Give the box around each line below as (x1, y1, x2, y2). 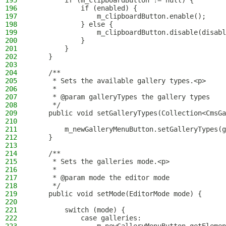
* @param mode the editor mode (32, 174, 169, 182)
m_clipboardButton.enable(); (32, 12, 206, 20)
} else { (32, 20, 113, 28)
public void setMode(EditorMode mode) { (32, 190, 202, 198)
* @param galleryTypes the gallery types (32, 93, 210, 101)
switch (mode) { (32, 206, 125, 214)
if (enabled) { (32, 4, 137, 12)
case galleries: (32, 214, 141, 222)
